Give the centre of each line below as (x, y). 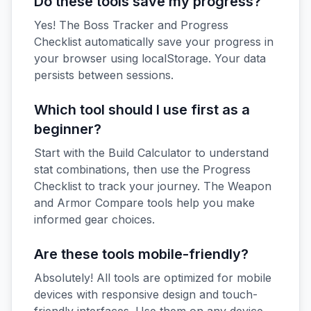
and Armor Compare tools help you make (144, 203)
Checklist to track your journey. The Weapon (153, 186)
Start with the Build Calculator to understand (151, 153)
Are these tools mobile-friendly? (141, 254)
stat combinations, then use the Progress (142, 169)
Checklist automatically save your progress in (154, 42)
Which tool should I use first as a (142, 110)
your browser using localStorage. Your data (150, 58)
